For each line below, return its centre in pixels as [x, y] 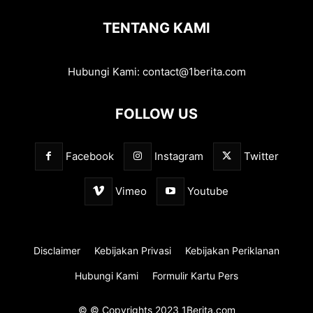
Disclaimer [57, 250]
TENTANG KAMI [156, 28]
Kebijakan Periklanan [232, 250]
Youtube [208, 191]
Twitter [261, 156]
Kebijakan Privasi [133, 250]
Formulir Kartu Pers [195, 276]
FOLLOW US [156, 114]
